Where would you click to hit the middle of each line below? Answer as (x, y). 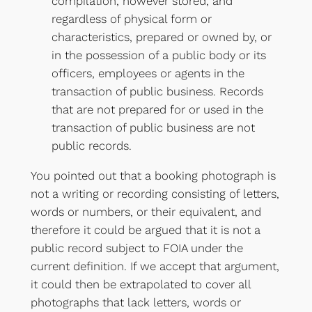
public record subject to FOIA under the (136, 248)
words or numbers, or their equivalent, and (146, 211)
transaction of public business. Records (157, 91)
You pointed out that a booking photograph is (153, 175)
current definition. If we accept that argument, (155, 266)
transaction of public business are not (153, 127)
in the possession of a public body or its (158, 55)
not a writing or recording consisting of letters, (155, 193)
